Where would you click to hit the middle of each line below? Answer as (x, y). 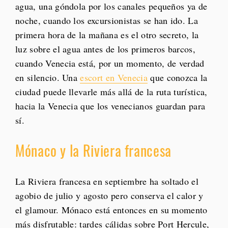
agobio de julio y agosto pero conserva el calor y (109, 196)
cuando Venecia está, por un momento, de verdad (110, 63)
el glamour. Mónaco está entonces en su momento (111, 210)
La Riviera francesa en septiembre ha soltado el (107, 181)
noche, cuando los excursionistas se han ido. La (107, 21)
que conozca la (177, 78)
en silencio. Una (48, 78)
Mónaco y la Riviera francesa (93, 151)
